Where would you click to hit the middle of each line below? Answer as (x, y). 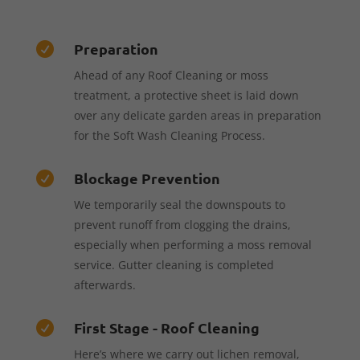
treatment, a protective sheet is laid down (186, 95)
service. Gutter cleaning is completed (174, 264)
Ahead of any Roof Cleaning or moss (171, 75)
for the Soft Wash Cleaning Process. (169, 135)
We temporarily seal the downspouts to (179, 204)
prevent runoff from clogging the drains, (182, 224)
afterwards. (104, 284)
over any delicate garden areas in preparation (197, 115)
